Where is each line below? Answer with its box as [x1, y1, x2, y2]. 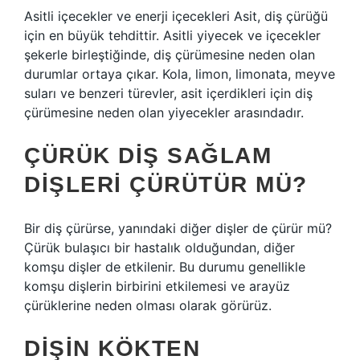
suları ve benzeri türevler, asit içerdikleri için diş [24, 85, 313, 101]
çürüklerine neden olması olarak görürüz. [24, 297, 272, 313]
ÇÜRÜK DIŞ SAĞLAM [24, 143, 272, 168]
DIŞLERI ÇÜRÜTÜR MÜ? [24, 172, 308, 197]
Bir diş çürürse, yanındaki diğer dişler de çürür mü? [24, 220, 332, 236]
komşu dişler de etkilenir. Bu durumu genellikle [24, 259, 305, 275]
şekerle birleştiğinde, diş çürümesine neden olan [24, 47, 315, 63]
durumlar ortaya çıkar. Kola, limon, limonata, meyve [24, 66, 335, 82]
